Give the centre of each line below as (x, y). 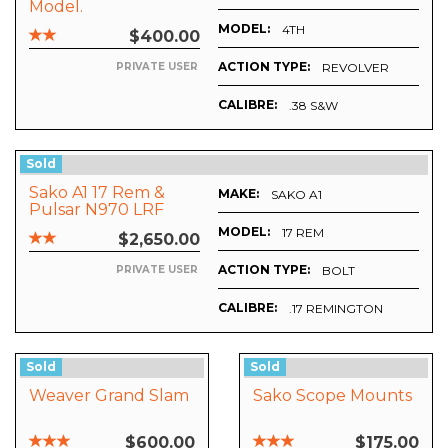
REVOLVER (355, 67)
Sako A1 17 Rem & (97, 193)
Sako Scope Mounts (332, 396)
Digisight (63, 227)
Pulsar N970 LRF (96, 210)
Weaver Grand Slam (109, 396)
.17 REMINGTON (336, 308)
